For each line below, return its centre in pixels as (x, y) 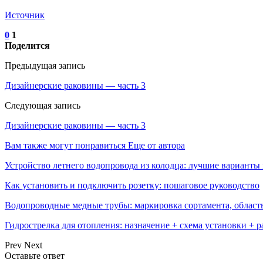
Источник (25, 15)
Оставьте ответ (35, 255)
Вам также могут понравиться (65, 145)
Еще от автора (156, 145)
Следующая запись (43, 105)
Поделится (27, 45)
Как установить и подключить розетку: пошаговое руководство (132, 185)
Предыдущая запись (45, 65)
